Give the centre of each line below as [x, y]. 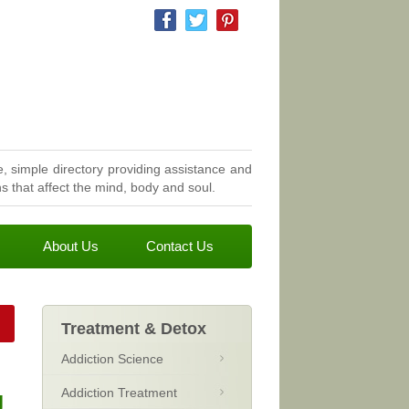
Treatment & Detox [134, 329]
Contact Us [180, 246]
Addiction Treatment [119, 393]
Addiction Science [112, 359]
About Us [71, 246]
